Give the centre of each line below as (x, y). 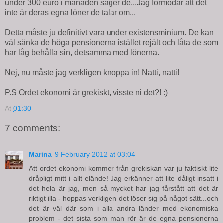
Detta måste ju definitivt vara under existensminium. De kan (109, 32)
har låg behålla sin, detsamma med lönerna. (82, 52)
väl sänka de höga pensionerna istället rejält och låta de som (111, 42)
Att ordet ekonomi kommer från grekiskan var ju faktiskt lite (123, 168)
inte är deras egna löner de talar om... (70, 12)
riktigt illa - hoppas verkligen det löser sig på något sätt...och (123, 198)
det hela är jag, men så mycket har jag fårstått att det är (123, 188)
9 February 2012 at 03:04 (95, 154)
